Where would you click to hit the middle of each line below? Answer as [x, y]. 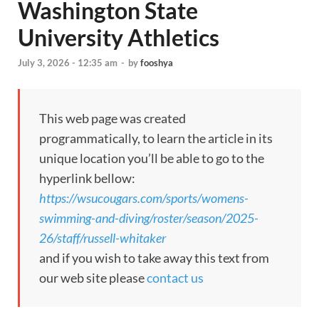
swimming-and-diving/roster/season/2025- [149, 218]
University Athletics [119, 37]
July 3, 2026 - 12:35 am [68, 63]
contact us [175, 278]
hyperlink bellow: [87, 178]
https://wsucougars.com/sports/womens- [144, 198]
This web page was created [113, 119]
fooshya [157, 63]
